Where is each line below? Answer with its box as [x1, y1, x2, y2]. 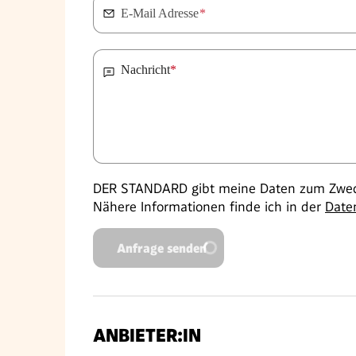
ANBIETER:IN [93, 325, 201, 346]
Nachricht [121, 63, 170, 76]
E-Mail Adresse [121, 6, 199, 20]
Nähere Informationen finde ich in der [93, 199, 325, 215]
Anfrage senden [117, 240, 207, 256]
